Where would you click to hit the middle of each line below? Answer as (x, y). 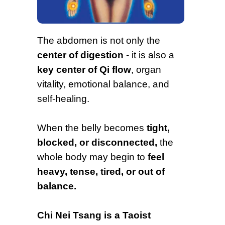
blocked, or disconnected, (97, 142)
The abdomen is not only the (99, 40)
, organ (146, 70)
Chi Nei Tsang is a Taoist (94, 215)
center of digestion (82, 55)
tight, (158, 128)
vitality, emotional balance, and (103, 84)
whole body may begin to (92, 157)
